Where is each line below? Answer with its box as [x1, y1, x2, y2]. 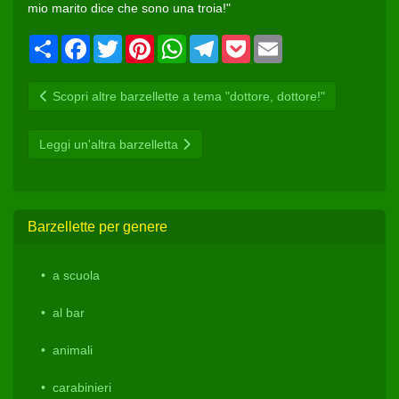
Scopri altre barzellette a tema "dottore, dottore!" [49, 89, 325, 104]
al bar [53, 305, 85, 321]
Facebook [90, 35, 146, 50]
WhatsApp [186, 35, 244, 50]
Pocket [250, 35, 289, 50]
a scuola [53, 268, 100, 283]
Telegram [218, 35, 271, 50]
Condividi [58, 35, 110, 50]
